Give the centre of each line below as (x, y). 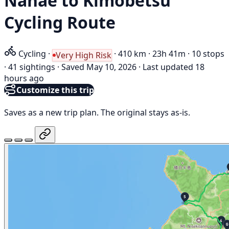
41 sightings (32, 67)
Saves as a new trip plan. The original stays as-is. (97, 112)
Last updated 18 (174, 67)
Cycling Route (60, 22)
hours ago (24, 78)
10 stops (208, 53)
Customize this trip (55, 90)
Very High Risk (84, 55)
